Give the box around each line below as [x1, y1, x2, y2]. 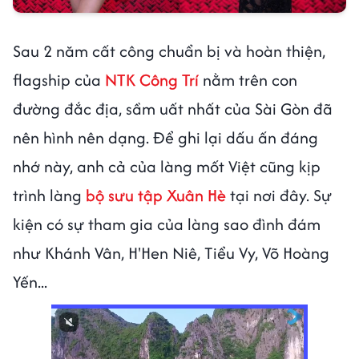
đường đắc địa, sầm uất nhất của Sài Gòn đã [13, 96, 333, 120]
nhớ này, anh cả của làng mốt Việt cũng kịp [13, 154, 321, 178]
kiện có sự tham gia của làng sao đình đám [13, 212, 321, 236]
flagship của [13, 67, 105, 91]
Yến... [13, 269, 47, 293]
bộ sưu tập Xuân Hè [86, 183, 226, 207]
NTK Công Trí [105, 67, 203, 91]
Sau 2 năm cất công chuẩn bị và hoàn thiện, [13, 38, 325, 63]
